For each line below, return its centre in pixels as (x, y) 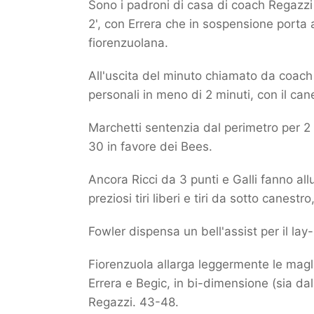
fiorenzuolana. (128, 43)
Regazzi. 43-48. (134, 302)
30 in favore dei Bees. (150, 146)
